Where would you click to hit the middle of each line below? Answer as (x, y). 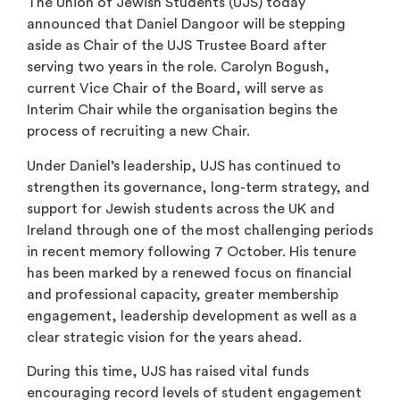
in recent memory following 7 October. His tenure (192, 251)
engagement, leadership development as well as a (192, 316)
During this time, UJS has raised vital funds (168, 371)
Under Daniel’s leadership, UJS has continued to (184, 166)
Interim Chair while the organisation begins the (182, 110)
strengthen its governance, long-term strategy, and (198, 187)
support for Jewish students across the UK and (181, 208)
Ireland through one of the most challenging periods (200, 230)
